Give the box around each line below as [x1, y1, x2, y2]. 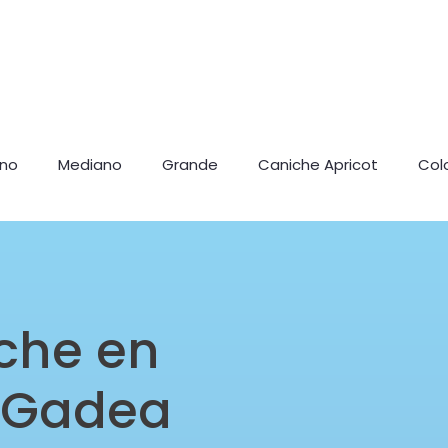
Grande [162, 154, 218, 175]
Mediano [58, 154, 122, 175]
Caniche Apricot [258, 154, 378, 175]
